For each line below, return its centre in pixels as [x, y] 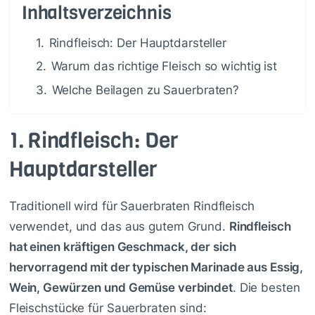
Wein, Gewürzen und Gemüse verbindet [121, 287]
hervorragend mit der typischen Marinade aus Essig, [156, 267]
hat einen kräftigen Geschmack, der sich [122, 246]
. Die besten [266, 287]
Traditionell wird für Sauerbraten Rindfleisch [131, 206]
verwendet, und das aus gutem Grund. [119, 226]
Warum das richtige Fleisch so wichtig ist [164, 66]
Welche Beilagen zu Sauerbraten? [146, 90]
